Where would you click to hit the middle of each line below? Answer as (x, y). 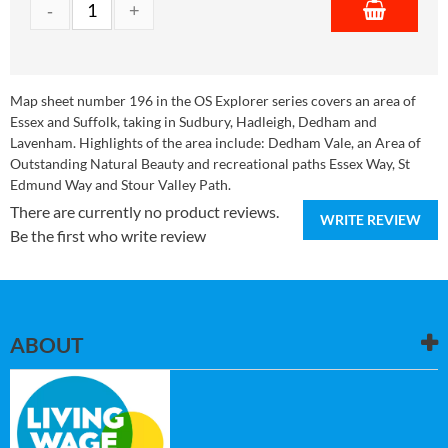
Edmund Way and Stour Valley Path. (120, 184)
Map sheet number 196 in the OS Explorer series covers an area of (213, 100)
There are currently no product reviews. (144, 211)
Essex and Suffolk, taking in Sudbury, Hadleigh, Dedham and (193, 121)
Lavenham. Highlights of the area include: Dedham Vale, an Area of (215, 142)
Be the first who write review (108, 235)
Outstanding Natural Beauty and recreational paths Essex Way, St (210, 163)
